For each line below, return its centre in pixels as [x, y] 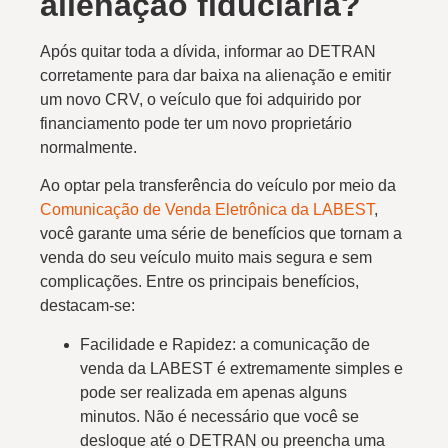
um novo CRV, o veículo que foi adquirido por [200, 100]
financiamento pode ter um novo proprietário [196, 124]
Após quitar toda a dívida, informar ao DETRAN [208, 52]
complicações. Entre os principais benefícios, [199, 282]
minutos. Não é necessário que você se [219, 416]
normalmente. [88, 148]
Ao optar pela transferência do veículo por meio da [218, 186]
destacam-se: [87, 306]
